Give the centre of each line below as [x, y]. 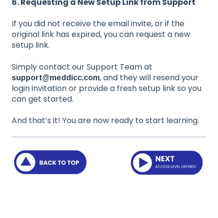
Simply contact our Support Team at [82, 67]
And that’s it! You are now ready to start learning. [105, 121]
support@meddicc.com [56, 77]
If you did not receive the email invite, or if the [98, 24]
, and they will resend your [149, 77]
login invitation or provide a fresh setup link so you [107, 88]
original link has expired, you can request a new [101, 35]
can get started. [43, 99]
